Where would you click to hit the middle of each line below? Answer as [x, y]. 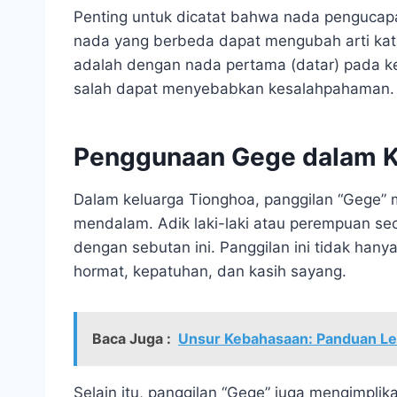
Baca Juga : [132, 338]
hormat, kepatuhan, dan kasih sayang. [210, 271]
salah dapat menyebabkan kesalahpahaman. [234, 88]
